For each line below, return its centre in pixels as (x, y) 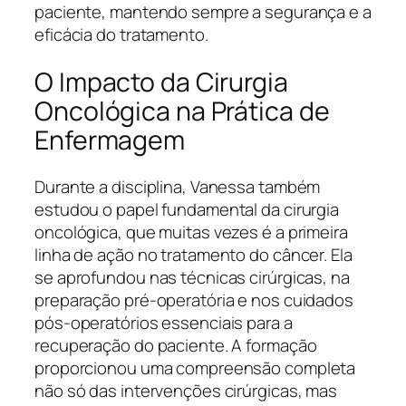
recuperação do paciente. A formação (176, 346)
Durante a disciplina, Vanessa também (178, 187)
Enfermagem (110, 140)
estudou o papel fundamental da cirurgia (187, 210)
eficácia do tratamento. (121, 35)
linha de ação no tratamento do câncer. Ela (193, 255)
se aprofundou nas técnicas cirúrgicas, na (192, 278)
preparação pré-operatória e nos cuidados (194, 300)
